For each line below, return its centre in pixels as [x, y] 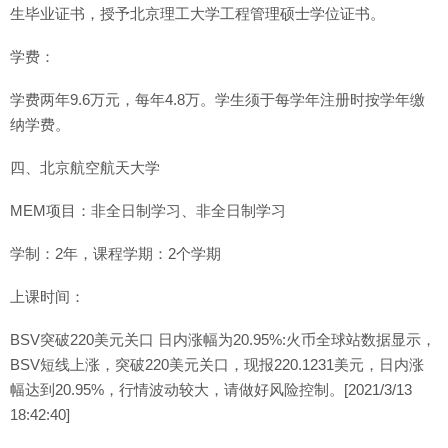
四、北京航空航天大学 [85, 167]
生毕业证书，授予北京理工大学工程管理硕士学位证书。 [197, 13]
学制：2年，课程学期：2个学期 [115, 253]
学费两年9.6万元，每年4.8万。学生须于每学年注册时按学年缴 [217, 99]
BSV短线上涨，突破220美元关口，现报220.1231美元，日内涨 [217, 364]
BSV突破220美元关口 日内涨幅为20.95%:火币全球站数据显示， [223, 339]
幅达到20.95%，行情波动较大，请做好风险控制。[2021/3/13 [211, 389]
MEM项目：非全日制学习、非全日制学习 [148, 210]
